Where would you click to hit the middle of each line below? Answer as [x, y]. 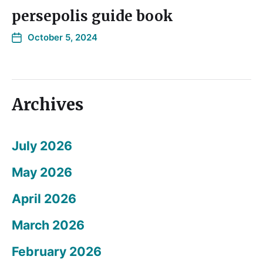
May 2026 [42, 172]
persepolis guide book [92, 16]
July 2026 [42, 146]
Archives [48, 105]
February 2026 [57, 252]
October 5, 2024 [63, 38]
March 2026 [48, 225]
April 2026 [44, 199]
